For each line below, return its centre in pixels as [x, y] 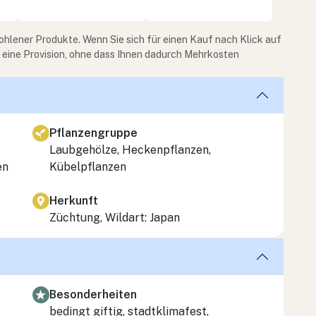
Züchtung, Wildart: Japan [115, 217]
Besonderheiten [93, 294]
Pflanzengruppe [93, 133]
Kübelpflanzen [88, 166]
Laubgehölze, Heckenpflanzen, [130, 150]
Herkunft [74, 200]
